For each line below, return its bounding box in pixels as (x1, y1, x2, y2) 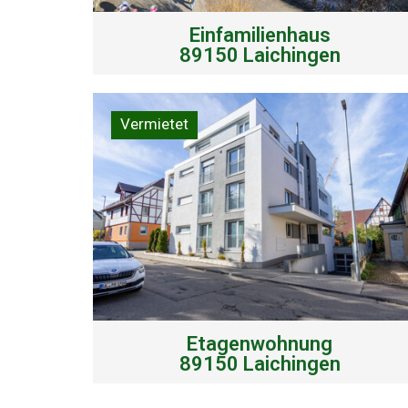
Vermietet (120, 114, 189, 133)
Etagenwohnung (187, 331, 333, 355)
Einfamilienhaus (189, 23, 331, 46)
